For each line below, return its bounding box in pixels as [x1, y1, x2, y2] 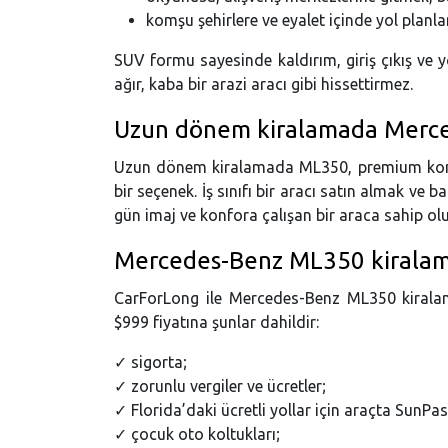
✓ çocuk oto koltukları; [114, 424, 280, 443]
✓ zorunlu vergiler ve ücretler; [114, 376, 326, 395]
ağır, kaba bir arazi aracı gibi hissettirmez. [114, 74, 413, 93]
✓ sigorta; [114, 352, 187, 371]
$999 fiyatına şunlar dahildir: [114, 312, 319, 331]
